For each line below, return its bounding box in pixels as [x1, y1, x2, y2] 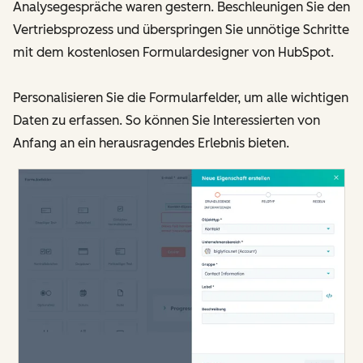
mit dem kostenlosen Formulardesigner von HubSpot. [13, 45, 334, 61]
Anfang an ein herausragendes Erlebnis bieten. [13, 135, 289, 152]
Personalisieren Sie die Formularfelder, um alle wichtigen [13, 90, 348, 106]
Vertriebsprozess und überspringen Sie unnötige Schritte [13, 22, 349, 38]
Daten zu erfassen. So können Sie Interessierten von [13, 113, 320, 129]
